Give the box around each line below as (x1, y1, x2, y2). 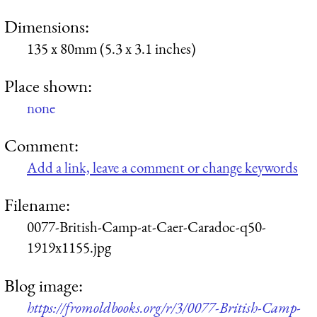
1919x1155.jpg (27, 238, 111, 258)
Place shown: (4, 74, 92, 97)
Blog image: (4, 273, 83, 296)
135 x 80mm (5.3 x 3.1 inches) (27, 38, 196, 58)
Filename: (4, 193, 70, 217)
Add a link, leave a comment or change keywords (27, 158, 298, 178)
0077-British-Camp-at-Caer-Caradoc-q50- (27, 217, 266, 237)
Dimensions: (4, 14, 89, 38)
